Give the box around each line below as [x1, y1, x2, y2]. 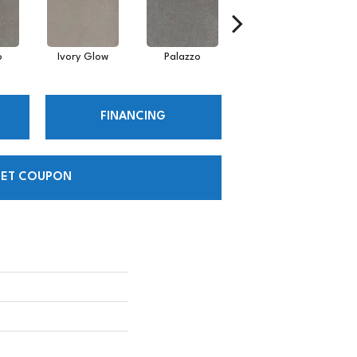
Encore [265, 51, 298, 62]
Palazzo [163, 51, 201, 62]
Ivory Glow [57, 51, 108, 62]
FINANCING [100, 111, 167, 124]
